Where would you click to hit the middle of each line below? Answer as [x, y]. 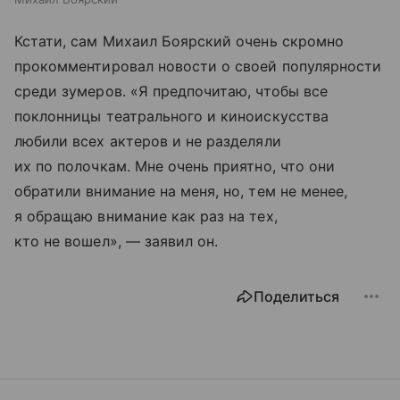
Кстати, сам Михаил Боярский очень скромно [179, 41]
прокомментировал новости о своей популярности [198, 66]
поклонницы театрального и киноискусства [171, 116]
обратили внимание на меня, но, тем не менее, [181, 191]
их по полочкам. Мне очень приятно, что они [175, 166]
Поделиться [296, 296]
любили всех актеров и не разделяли [148, 141]
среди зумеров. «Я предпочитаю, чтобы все [171, 91]
